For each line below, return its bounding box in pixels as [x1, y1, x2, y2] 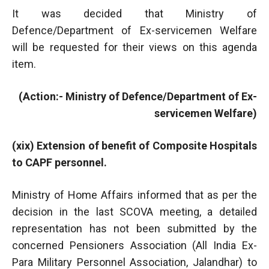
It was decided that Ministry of [12, 7, 257, 20]
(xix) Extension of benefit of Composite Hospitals [12, 139, 257, 152]
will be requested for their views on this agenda [12, 40, 257, 53]
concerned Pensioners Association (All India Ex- [12, 238, 257, 252]
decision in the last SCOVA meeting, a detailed [12, 205, 257, 218]
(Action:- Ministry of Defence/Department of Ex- [19, 89, 257, 103]
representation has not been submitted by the [12, 222, 257, 235]
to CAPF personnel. [12, 156, 107, 169]
